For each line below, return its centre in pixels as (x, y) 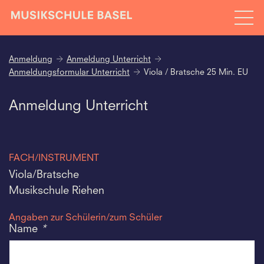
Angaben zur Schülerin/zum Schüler (85, 218)
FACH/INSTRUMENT (54, 158)
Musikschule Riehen (57, 191)
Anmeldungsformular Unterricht (69, 72)
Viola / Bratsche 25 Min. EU (196, 72)
